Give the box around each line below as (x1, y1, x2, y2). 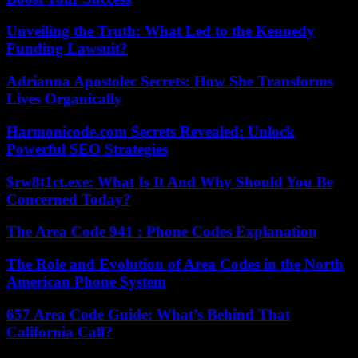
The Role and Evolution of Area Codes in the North (6, 256, 344, 273)
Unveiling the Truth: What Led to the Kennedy (6, 22, 315, 40)
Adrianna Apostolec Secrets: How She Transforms (6, 73, 333, 90)
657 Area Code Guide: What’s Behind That (6, 305, 290, 323)
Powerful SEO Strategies (6, 140, 168, 157)
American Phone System (6, 273, 166, 291)
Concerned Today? (6, 190, 131, 208)
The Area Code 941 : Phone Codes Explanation (6, 223, 317, 241)
